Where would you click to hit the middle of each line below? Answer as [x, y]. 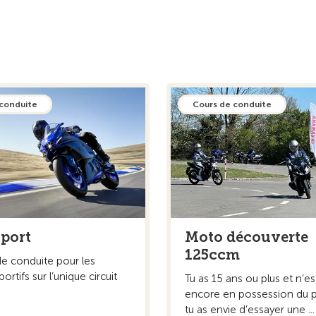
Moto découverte [247, 237]
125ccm [212, 254]
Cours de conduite [232, 104]
